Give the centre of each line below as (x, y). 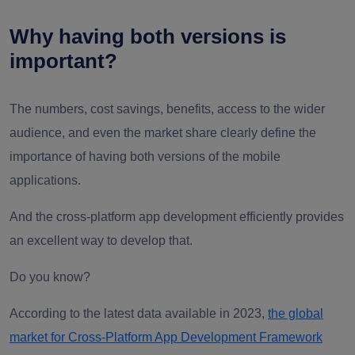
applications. (47, 180)
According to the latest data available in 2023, (139, 313)
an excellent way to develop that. (103, 240)
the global (296, 313)
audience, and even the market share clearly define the (163, 133)
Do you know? (50, 277)
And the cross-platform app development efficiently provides (177, 217)
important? (63, 61)
